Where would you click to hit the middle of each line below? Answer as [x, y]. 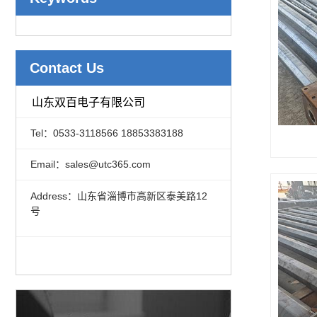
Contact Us [67, 68]
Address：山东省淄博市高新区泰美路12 [119, 196]
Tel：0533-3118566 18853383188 [106, 133]
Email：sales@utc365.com [90, 165]
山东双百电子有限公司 [89, 102]
